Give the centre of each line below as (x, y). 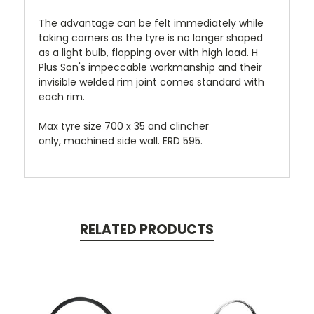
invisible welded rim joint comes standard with (151, 82)
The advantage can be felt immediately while (151, 23)
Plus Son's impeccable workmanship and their (150, 67)
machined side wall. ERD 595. (133, 141)
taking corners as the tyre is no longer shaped (151, 37)
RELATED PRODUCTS (146, 229)
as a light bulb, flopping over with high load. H (148, 52)
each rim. (63, 96)
